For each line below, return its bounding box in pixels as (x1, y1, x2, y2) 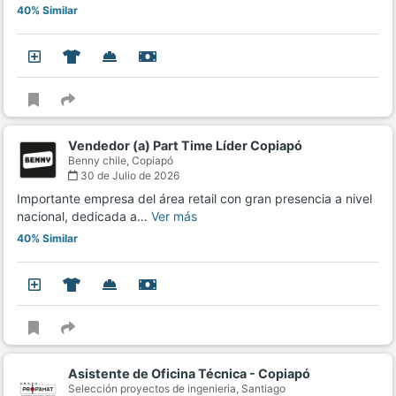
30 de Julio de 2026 (78, 169, 179, 183)
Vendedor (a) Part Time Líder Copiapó (68, 138, 302, 154)
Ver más (151, 209, 197, 225)
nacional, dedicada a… (17, 209, 151, 225)
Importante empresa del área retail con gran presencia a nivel (17, 191, 372, 207)
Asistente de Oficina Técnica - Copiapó (68, 366, 310, 382)
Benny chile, (68, 154, 132, 168)
